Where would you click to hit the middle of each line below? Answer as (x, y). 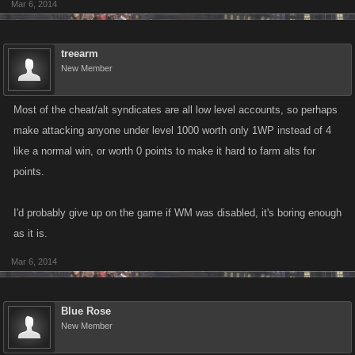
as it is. (31, 233)
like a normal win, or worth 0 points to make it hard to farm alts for (164, 151)
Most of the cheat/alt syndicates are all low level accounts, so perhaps (176, 110)
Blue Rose (86, 311)
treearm (80, 53)
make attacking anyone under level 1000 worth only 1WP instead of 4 (172, 130)
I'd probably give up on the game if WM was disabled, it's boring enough (177, 213)
